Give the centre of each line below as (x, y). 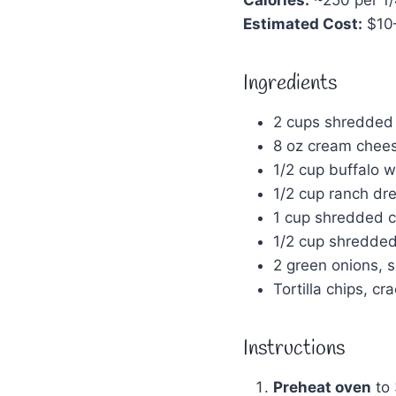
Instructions (294, 349)
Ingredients (290, 84)
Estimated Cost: (303, 23)
